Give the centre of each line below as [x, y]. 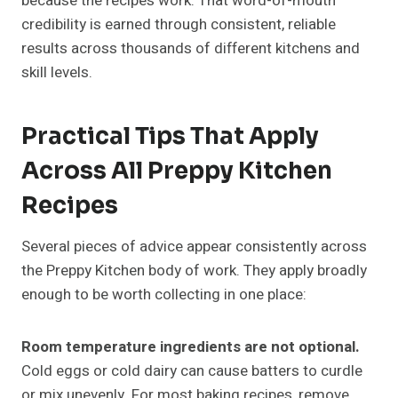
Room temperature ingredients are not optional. [191, 347]
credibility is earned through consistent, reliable [179, 25]
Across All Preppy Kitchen [177, 171]
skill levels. [57, 73]
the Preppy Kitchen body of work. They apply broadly [194, 271]
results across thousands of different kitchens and [191, 49]
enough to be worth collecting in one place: [164, 295]
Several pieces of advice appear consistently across [194, 247]
